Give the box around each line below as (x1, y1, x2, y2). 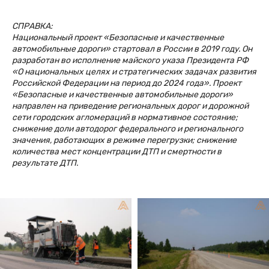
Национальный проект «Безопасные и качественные (12, 32, 224, 43)
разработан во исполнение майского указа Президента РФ (12, 55, 249, 65)
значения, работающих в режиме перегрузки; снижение (12, 134, 237, 145)
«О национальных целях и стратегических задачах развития (12, 66, 256, 77)
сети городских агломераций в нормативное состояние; (12, 112, 238, 122)
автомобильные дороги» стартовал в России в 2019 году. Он (12, 43, 252, 54)
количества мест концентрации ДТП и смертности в (12, 146, 222, 157)
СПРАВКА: (12, 20, 53, 31)
